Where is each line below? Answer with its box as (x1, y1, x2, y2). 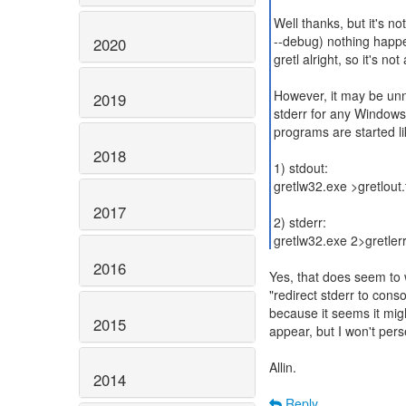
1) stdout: (273, 159, 328, 177)
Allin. (269, 358, 296, 376)
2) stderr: (273, 213, 326, 231)
